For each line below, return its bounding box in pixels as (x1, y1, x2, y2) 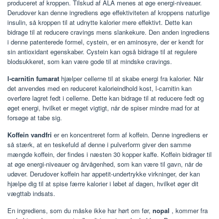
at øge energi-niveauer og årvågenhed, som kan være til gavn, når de (7, 159, 202, 169)
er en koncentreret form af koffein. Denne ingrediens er (52, 130, 208, 140)
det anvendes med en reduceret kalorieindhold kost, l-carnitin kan (7, 84, 192, 93)
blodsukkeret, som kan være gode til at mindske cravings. (7, 57, 172, 66)
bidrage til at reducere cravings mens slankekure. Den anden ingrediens (7, 27, 210, 37)
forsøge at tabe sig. (7, 113, 62, 123)
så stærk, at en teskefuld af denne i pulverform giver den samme (7, 140, 191, 150)
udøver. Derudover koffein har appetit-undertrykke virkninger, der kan (7, 169, 200, 179)
